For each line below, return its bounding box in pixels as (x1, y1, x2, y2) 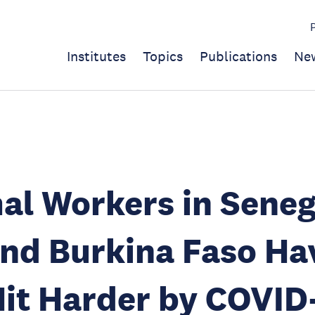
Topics (143, 48, 183, 65)
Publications (200, 48, 277, 65)
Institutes (67, 48, 126, 65)
